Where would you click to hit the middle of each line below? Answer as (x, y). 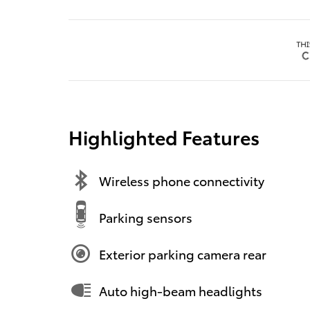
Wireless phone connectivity (182, 180)
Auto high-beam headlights (181, 290)
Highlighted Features (164, 137)
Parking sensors (146, 217)
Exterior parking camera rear (183, 253)
